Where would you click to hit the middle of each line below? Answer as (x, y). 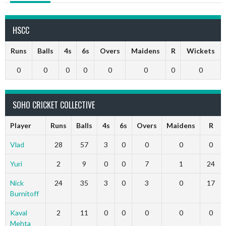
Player (20, 125)
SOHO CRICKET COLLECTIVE (54, 105)
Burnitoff (24, 193)
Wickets (201, 50)
